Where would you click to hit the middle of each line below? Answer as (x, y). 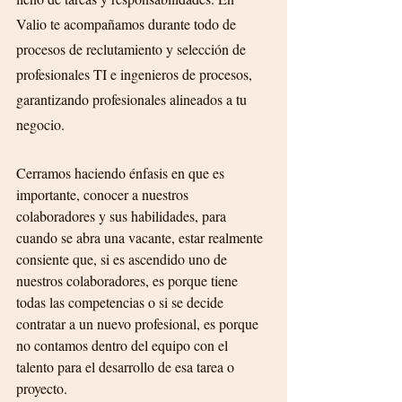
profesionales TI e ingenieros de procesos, (136, 74)
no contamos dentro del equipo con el (124, 345)
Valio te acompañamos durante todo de (128, 24)
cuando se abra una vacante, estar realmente (141, 237)
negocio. (40, 124)
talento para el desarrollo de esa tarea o (127, 367)
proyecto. (42, 388)
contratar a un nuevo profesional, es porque (139, 323)
